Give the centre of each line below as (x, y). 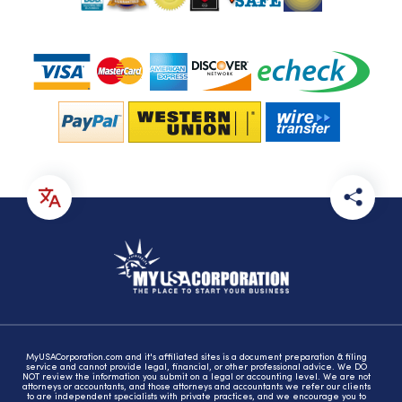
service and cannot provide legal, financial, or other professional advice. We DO (197, 368)
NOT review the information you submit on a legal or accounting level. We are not (197, 378)
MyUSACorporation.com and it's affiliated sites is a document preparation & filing (197, 358)
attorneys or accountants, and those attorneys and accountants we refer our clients (197, 388)
